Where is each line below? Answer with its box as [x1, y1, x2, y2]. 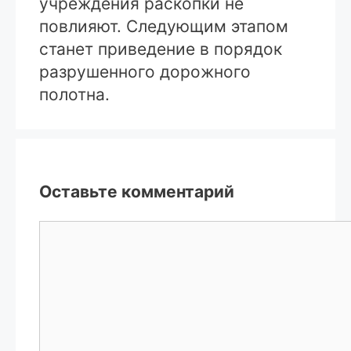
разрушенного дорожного [39, 61, 251, 81]
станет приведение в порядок [39, 38, 282, 59]
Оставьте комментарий [39, 181, 234, 201]
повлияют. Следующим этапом [39, 16, 288, 36]
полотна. [39, 84, 110, 104]
